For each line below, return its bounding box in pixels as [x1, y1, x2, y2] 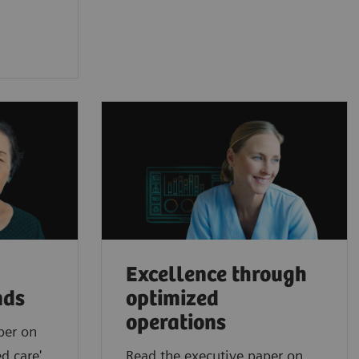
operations [126, 311, 226, 337]
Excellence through [126, 263, 307, 288]
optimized [126, 287, 219, 313]
